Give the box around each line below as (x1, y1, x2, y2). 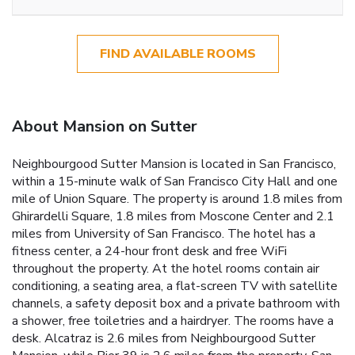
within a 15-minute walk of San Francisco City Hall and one (12, 172, 338, 190)
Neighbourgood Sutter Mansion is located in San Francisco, (12, 155, 336, 173)
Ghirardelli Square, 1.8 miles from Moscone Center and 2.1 (12, 207, 334, 225)
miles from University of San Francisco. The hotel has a (12, 224, 315, 242)
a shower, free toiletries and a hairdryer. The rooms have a (12, 311, 334, 330)
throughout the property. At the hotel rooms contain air (12, 259, 319, 277)
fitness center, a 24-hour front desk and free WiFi (12, 242, 287, 260)
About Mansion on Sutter (12, 115, 197, 137)
